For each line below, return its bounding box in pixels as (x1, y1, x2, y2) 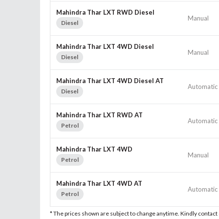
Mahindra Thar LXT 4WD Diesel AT (56, 76, 164, 85)
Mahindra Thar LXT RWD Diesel (56, 8, 154, 16)
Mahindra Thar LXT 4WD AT (56, 179, 142, 187)
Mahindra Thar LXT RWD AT (56, 110, 143, 119)
